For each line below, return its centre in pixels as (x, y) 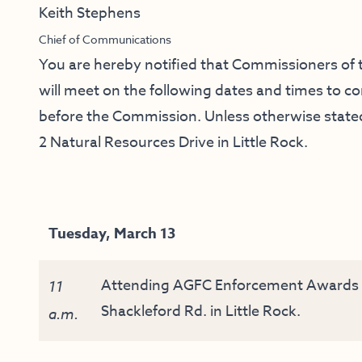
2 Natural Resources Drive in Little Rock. (173, 143)
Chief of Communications (105, 40)
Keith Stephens (90, 14)
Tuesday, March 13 (112, 234)
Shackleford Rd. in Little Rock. (201, 312)
